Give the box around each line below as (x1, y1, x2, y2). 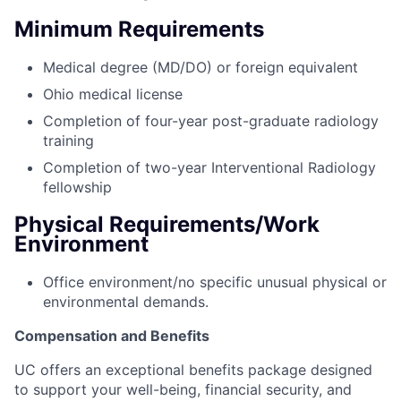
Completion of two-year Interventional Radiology (43, 158, 376, 176)
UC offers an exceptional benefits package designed (14, 360, 372, 379)
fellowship (43, 177, 112, 196)
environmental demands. (43, 292, 209, 311)
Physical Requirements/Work (14, 210, 320, 237)
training (43, 131, 94, 149)
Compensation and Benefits (14, 326, 209, 345)
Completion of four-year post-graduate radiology (43, 111, 379, 130)
